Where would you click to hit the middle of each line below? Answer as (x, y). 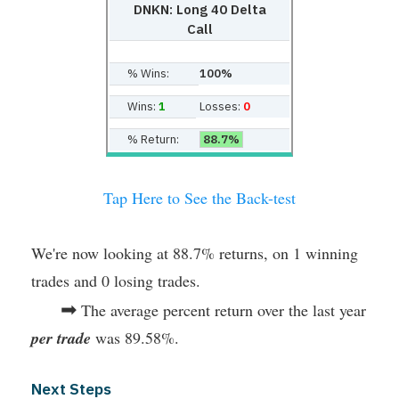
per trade (61, 338)
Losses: (221, 106)
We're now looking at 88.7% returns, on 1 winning (195, 252)
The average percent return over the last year (221, 309)
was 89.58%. (135, 337)
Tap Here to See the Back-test (199, 197)
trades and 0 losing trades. (116, 280)
